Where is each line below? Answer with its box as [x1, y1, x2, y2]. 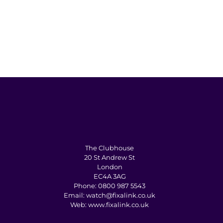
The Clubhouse [85, 144, 134, 152]
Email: [64, 191, 86, 200]
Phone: [74, 182, 98, 190]
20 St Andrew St [84, 153, 135, 162]
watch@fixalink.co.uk [86, 191, 155, 200]
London [97, 163, 122, 171]
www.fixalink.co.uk [88, 201, 149, 209]
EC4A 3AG [93, 172, 126, 181]
